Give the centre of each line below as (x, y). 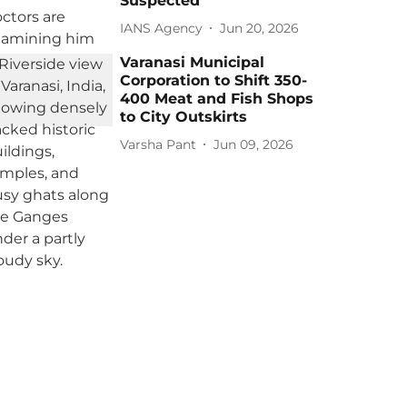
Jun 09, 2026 (254, 144)
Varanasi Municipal (193, 62)
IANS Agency (162, 28)
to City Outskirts (184, 117)
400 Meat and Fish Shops (217, 99)
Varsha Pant (159, 144)
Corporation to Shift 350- (214, 80)
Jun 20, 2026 (260, 28)
